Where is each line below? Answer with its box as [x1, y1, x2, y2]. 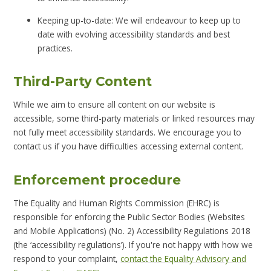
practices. [38, 42, 73, 54]
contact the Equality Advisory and [120, 252, 247, 264]
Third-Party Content [13, 73, 152, 90]
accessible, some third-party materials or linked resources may [13, 113, 255, 125]
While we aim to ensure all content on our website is [13, 99, 216, 111]
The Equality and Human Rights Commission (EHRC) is [13, 197, 220, 209]
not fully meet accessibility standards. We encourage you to [13, 126, 242, 139]
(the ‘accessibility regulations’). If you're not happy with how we [13, 238, 253, 250]
